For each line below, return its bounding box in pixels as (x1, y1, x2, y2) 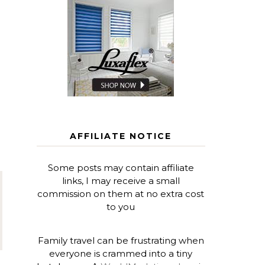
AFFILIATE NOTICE (70, 130, 172, 141)
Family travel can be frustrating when (37, 234, 204, 246)
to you (106, 201, 135, 212)
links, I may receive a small (62, 174, 180, 186)
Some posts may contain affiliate (47, 161, 194, 173)
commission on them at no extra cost (37, 188, 205, 199)
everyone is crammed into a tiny (49, 247, 193, 259)
